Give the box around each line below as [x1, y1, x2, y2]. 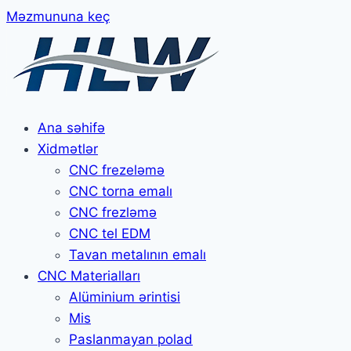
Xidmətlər [38, 141, 98, 157]
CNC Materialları [38, 268, 140, 284]
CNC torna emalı [69, 183, 172, 199]
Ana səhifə [38, 120, 105, 136]
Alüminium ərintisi [69, 289, 180, 305]
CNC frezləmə [69, 204, 157, 220]
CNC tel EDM [69, 226, 150, 241]
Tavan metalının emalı [69, 247, 206, 262]
